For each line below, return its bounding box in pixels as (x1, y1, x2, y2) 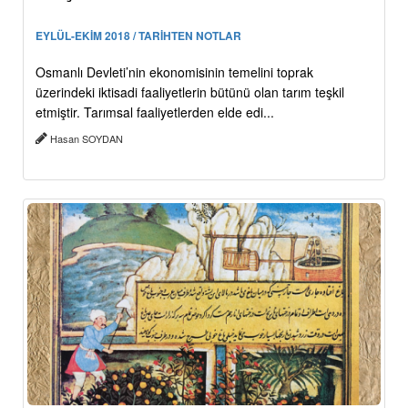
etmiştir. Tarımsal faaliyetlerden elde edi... (36, 103, 274, 122)
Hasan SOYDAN (47, 131, 126, 147)
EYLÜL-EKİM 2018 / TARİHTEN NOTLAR (36, 27, 241, 45)
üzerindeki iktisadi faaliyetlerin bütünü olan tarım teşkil (36, 83, 344, 102)
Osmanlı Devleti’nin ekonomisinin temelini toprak (36, 63, 313, 82)
